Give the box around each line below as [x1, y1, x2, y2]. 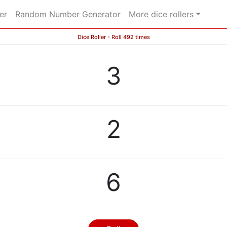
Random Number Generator [15, 9, 121, 19]
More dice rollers [129, 9, 194, 19]
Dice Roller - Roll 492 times [77, 33, 150, 41]
